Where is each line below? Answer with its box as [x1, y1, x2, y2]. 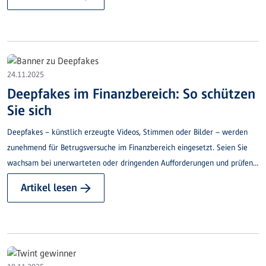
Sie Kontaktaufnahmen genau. [7, 173, 110, 183]
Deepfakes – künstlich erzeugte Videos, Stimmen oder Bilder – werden [7, 127, 248, 137]
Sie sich [7, 102, 52, 118]
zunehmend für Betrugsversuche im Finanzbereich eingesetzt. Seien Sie [7, 142, 248, 152]
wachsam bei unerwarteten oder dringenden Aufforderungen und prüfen [7, 158, 253, 167]
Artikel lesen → [21, 181, 91, 194]
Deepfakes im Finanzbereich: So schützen [7, 85, 255, 102]
